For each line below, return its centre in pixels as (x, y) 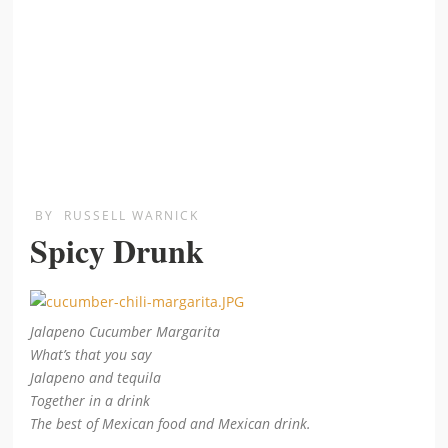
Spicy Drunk (117, 250)
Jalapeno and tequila (96, 377)
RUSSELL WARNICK (132, 215)
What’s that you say (91, 354)
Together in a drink (90, 400)
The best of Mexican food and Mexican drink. (171, 423)
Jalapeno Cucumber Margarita (125, 331)
